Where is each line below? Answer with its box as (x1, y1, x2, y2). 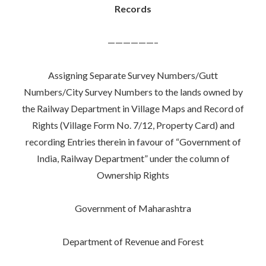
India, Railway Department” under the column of (36, 153, 230, 164)
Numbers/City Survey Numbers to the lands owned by (23, 86, 243, 98)
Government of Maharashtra (75, 202, 191, 214)
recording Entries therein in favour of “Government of (25, 136, 241, 148)
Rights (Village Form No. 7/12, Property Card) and (31, 119, 235, 131)
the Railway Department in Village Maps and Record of (22, 103, 244, 115)
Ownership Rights (97, 169, 169, 181)
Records (115, 3, 151, 15)
